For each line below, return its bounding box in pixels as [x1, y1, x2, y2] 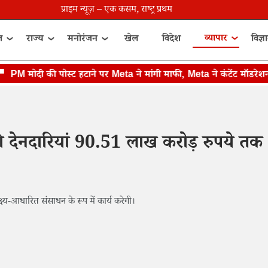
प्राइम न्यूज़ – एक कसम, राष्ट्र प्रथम [60, 3, 172, 18]
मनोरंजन [68, 32, 98, 47]
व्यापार [205, 31, 228, 47]
